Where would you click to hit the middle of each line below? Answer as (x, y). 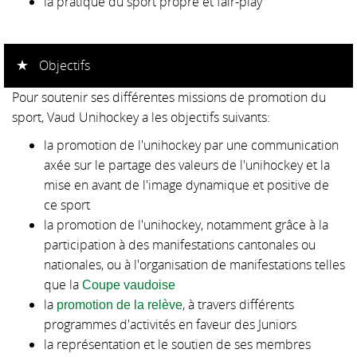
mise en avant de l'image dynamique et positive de (186, 185)
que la (63, 285)
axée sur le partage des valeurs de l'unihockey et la (187, 165)
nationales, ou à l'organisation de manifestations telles (194, 265)
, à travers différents (238, 305)
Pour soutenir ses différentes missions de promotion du (169, 98)
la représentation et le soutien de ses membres (177, 345)
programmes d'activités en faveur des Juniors (170, 325)
